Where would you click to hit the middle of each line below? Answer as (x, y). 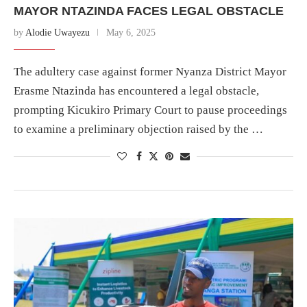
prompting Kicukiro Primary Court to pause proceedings (150, 110)
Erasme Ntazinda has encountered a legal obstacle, (136, 90)
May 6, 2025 (131, 32)
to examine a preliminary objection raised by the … (138, 129)
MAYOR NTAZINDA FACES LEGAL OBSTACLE (149, 11)
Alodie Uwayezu (58, 32)
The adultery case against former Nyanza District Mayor (150, 71)
